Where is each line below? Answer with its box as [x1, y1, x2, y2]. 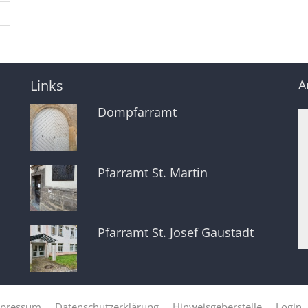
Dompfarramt [97, 104, 177, 121]
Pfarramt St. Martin [97, 164, 208, 181]
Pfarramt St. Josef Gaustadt [97, 224, 254, 241]
